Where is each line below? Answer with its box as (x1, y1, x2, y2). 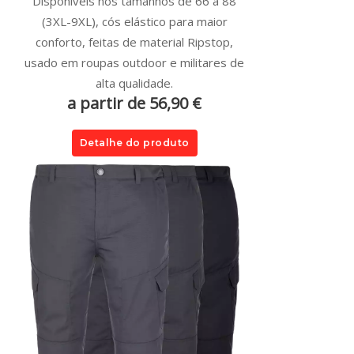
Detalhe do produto (79, 136, 190, 149)
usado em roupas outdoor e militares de (24, 54, 244, 70)
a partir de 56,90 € (67, 92, 201, 114)
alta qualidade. (96, 74, 173, 91)
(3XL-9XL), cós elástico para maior (41, 13, 228, 29)
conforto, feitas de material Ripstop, (36, 33, 233, 50)
